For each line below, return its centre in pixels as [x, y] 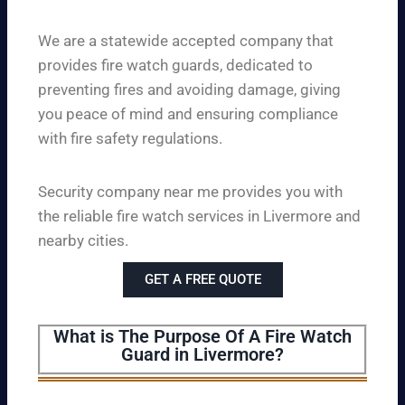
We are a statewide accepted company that [186, 41]
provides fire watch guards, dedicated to [175, 66]
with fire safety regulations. [130, 139]
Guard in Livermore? [202, 355]
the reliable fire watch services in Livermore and [199, 217]
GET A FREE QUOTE [202, 280]
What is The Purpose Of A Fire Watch [202, 337]
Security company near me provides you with [190, 192]
